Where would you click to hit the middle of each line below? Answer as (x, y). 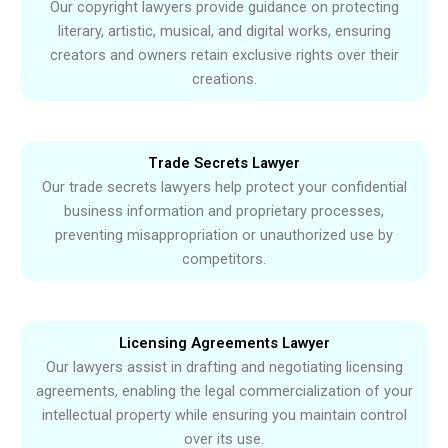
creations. (224, 79)
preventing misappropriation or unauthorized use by (224, 235)
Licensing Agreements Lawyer (224, 343)
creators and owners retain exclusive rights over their (224, 55)
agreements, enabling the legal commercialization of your (224, 391)
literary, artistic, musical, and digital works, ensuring (224, 31)
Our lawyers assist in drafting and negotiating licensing (224, 367)
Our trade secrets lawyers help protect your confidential (224, 187)
